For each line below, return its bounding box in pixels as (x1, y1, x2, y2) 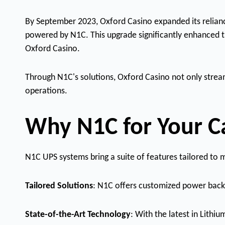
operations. (25, 86, 67, 96)
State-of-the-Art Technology (25, 210, 131, 220)
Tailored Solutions (25, 181, 93, 191)
